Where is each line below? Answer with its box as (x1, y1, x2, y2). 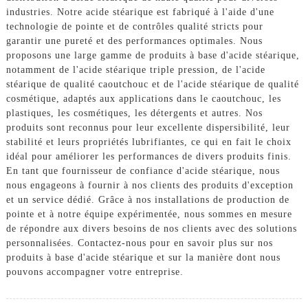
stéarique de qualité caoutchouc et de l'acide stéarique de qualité (5, 78, 299, 89)
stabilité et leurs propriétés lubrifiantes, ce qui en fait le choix (5, 136, 291, 147)
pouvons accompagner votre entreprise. (5, 266, 184, 277)
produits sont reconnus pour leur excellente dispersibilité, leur (5, 122, 290, 133)
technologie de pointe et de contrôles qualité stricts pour (5, 21, 263, 32)
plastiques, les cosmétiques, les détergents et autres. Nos (5, 107, 263, 118)
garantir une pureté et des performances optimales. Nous (5, 35, 263, 46)
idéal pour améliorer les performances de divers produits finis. (5, 151, 291, 162)
